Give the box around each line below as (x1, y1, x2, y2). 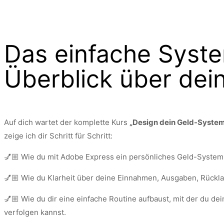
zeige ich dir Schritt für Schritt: (4, 131, 112, 140)
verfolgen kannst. (4, 207, 66, 217)
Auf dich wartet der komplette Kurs (4, 117, 129, 127)
